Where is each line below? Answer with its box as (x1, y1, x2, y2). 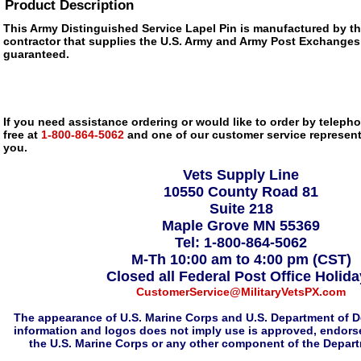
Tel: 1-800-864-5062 (175, 234, 307, 251)
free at (3, 128, 38, 141)
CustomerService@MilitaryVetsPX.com (136, 285, 346, 298)
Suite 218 (209, 201, 273, 217)
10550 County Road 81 (164, 184, 318, 200)
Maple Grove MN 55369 (162, 218, 320, 234)
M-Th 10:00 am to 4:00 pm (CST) (131, 251, 351, 268)
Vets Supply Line (183, 167, 299, 183)
